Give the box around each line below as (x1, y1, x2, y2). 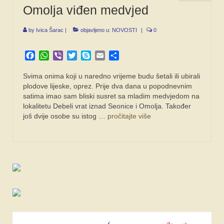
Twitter (77, 50, 100, 59)
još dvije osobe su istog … (23, 111, 107, 120)
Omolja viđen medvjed (23, 2, 148, 17)
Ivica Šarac (36, 26, 63, 33)
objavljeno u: (79, 26, 112, 33)
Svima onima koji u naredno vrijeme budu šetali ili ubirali (23, 71, 200, 80)
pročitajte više (107, 111, 151, 120)
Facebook (35, 50, 70, 59)
